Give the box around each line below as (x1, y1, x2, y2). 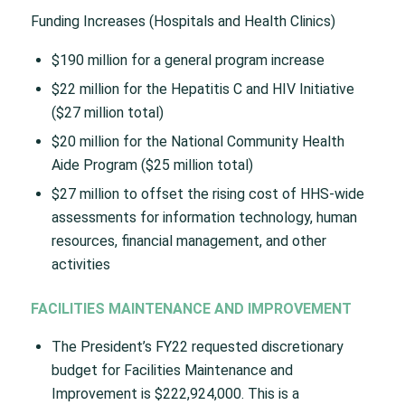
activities (51, 255, 110, 273)
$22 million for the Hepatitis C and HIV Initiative (51, 80, 354, 98)
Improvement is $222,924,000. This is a (51, 385, 299, 403)
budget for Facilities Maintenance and (51, 362, 293, 380)
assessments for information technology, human (51, 208, 357, 226)
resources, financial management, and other (51, 231, 326, 250)
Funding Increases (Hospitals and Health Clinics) (30, 12, 335, 30)
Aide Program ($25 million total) (51, 155, 253, 174)
